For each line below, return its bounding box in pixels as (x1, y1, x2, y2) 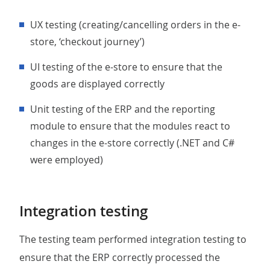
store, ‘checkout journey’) (30, 35, 145, 48)
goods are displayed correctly (30, 77, 165, 90)
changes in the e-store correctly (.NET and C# (30, 136, 234, 149)
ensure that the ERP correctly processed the (19, 251, 220, 264)
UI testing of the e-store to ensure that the (30, 60, 37, 74)
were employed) (30, 153, 103, 166)
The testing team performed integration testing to (19, 233, 246, 246)
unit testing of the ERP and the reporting (30, 102, 37, 116)
